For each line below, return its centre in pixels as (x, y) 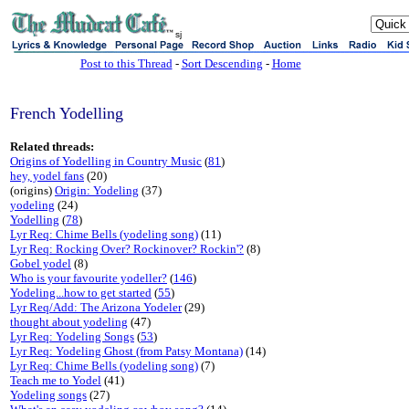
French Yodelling (67, 113)
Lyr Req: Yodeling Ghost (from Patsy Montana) (126, 351)
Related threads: (52, 147)
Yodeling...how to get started (81, 293)
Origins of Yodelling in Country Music (106, 161)
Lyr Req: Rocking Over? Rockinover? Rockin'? (127, 249)
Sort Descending (222, 63)
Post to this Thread (126, 63)
